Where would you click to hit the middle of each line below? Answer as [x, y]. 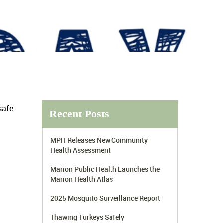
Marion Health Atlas [82, 179]
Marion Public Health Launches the [105, 169]
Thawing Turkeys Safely [88, 217]
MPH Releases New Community [99, 140]
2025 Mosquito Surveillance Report [106, 198]
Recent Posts [79, 113]
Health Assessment [81, 150]
